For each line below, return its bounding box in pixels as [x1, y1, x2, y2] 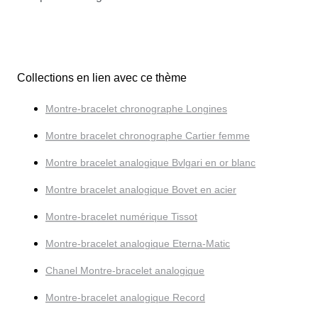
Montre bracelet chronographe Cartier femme [45, 129, 250, 141]
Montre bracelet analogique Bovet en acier [45, 183, 236, 195]
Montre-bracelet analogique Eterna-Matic [45, 237, 230, 249]
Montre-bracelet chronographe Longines [45, 102, 227, 114]
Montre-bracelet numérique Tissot [45, 210, 197, 222]
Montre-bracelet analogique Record [45, 291, 205, 303]
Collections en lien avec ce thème [17, 71, 187, 84]
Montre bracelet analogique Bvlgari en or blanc [45, 156, 256, 168]
